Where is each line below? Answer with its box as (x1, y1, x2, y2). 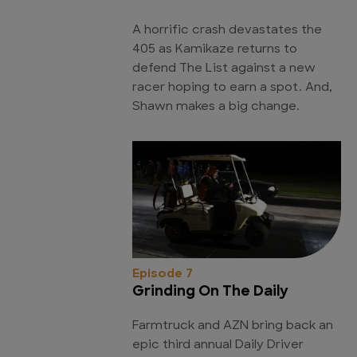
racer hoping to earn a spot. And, (132, 81, 332, 94)
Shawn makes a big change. (132, 100, 300, 113)
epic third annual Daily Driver (132, 339, 304, 351)
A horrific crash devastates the (132, 24, 322, 37)
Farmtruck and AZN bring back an (132, 320, 333, 332)
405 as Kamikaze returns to (132, 43, 297, 56)
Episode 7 (132, 268, 193, 280)
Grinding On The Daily (132, 284, 288, 300)
